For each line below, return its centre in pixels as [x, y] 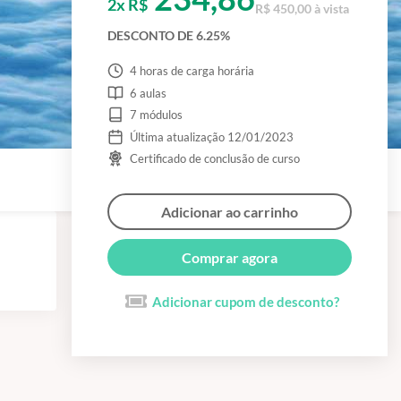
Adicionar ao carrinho [230, 212]
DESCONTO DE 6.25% [169, 35]
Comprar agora [230, 257]
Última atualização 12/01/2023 [211, 137]
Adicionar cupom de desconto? [245, 302]
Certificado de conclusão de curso [214, 158]
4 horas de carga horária [192, 71]
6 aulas [148, 93]
